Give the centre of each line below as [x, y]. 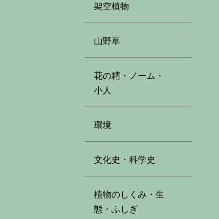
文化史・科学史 [125, 159]
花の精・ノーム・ [129, 75]
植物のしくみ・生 [129, 194]
